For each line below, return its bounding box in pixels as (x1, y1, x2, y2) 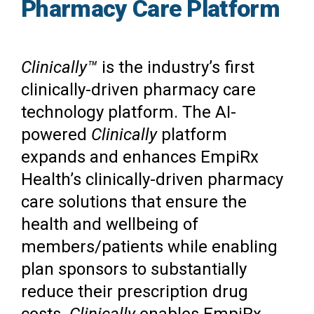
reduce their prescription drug (21, 281, 248, 301)
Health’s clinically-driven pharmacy (21, 169, 283, 189)
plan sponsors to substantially (21, 259, 247, 279)
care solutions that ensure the (21, 191, 247, 212)
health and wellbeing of (21, 214, 198, 234)
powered (21, 124, 91, 144)
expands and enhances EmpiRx (21, 146, 259, 167)
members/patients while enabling (21, 236, 278, 257)
